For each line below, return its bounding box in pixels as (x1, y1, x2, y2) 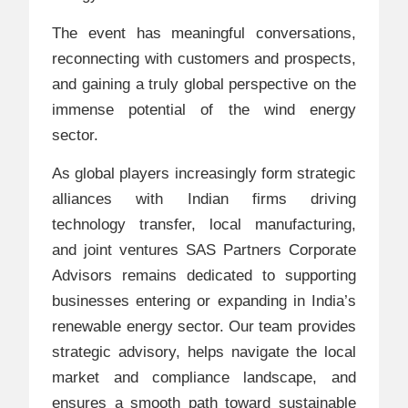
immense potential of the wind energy (52, 100, 356, 118)
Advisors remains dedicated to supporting (52, 267, 356, 285)
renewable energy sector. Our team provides (52, 318, 356, 336)
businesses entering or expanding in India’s (52, 292, 356, 311)
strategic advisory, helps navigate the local (52, 343, 356, 362)
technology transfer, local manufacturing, (52, 216, 356, 234)
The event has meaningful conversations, (52, 24, 356, 42)
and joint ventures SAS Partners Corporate (52, 241, 356, 260)
